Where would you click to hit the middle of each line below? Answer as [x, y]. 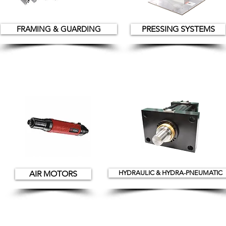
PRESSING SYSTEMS [178, 29]
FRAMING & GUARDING [59, 29]
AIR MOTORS [53, 174]
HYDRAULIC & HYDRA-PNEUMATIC [170, 173]
